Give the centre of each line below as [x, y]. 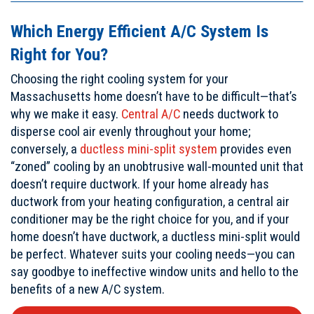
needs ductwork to [229, 114]
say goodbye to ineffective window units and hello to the [155, 272]
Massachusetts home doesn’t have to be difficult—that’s [154, 97]
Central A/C [151, 114]
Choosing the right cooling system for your [120, 79]
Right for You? [59, 54]
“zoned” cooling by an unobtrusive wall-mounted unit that [157, 167]
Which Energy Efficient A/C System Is [139, 31]
